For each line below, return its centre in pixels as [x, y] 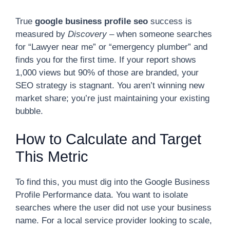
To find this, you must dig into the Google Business [113, 182]
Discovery [87, 34]
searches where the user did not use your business [113, 208]
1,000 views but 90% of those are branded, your [107, 72]
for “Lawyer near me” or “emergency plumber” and [111, 47]
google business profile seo [91, 21]
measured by [42, 34]
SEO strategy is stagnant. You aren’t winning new [110, 85]
